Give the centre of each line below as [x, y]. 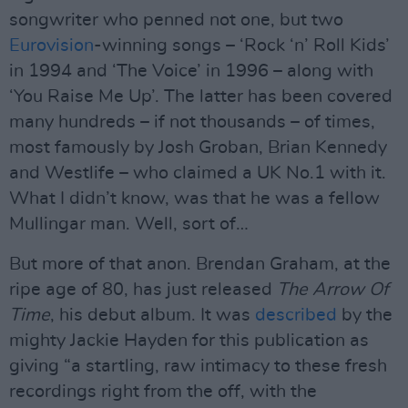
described [296, 315]
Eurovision [51, 46]
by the [365, 315]
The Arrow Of [333, 290]
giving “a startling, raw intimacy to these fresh [198, 366]
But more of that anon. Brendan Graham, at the [200, 264]
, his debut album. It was [153, 315]
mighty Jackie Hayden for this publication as [189, 341]
